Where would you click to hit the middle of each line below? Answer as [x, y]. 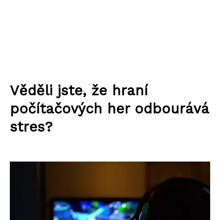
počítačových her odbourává [109, 109]
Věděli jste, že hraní [79, 90]
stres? [31, 127]
